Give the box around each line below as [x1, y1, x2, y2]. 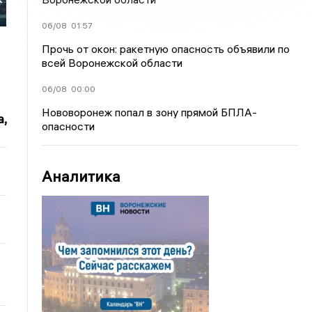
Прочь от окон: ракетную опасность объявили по [42, 42, 290, 56]
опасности [42, 119, 95, 133]
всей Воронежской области [42, 56, 183, 70]
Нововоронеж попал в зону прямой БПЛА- [42, 105, 258, 119]
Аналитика [42, 166, 121, 186]
